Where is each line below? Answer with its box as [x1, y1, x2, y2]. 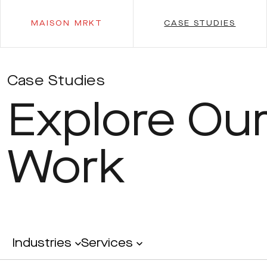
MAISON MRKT [31, 19, 103, 27]
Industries [12, 238, 72, 250]
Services [81, 238, 133, 250]
